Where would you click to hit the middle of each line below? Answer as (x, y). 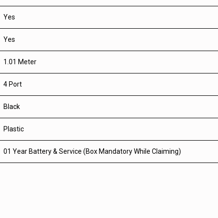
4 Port (13, 84)
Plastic (14, 129)
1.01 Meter (20, 62)
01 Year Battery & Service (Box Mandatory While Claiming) (92, 151)
